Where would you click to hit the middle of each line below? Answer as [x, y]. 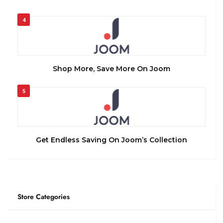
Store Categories [44, 196]
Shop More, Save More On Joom [111, 68]
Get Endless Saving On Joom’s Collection [111, 140]
